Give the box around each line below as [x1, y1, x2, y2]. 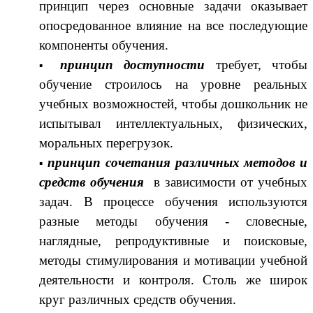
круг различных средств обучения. [39, 291, 236, 307]
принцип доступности [59, 57, 205, 72]
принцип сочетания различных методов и [48, 154, 308, 170]
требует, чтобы [205, 57, 308, 72]
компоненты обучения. [39, 37, 168, 52]
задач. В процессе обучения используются [39, 194, 307, 209]
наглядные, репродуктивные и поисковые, [39, 233, 307, 248]
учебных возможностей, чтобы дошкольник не [39, 96, 307, 111]
